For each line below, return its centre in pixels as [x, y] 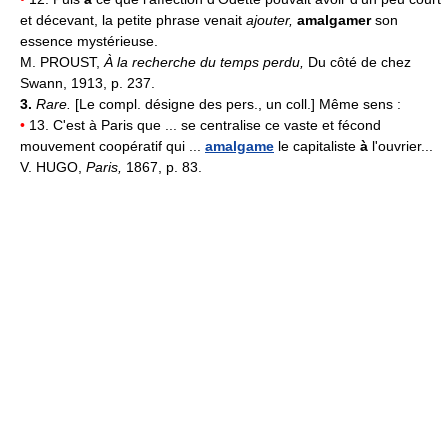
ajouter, [271, 19]
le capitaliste [317, 145]
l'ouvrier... [400, 145]
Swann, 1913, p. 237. [87, 82]
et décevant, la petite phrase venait [133, 19]
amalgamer [334, 19]
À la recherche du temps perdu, [206, 61]
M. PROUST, [62, 61]
